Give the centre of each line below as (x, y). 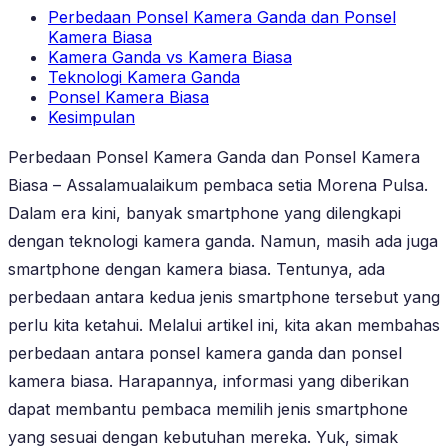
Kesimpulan (91, 116)
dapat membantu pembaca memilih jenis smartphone (208, 408)
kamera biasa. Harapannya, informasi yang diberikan (208, 380)
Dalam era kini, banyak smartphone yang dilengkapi (204, 212)
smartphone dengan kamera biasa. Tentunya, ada (196, 268)
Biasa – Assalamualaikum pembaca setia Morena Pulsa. (218, 184)
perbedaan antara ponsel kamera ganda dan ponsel (205, 352)
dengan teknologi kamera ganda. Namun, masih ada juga (223, 240)
